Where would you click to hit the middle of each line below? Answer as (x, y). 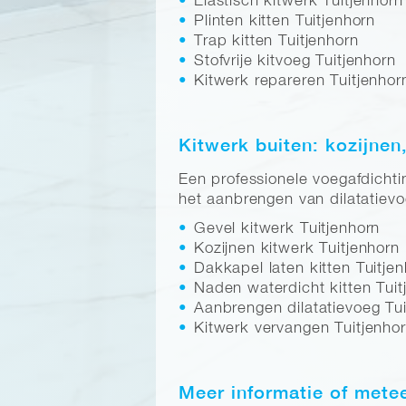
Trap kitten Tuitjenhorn (276, 41)
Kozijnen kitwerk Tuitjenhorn (297, 248)
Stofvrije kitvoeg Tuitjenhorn (295, 61)
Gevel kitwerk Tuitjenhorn (287, 228)
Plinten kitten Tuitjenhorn (285, 21)
